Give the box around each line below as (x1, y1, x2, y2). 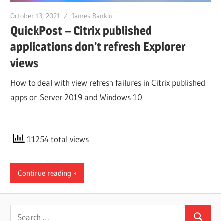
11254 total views (25, 133, 89, 144)
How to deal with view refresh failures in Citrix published (10, 77, 206, 88)
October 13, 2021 (10, 11, 61, 20)
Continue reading (18, 168, 72, 178)
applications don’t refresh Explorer (10, 39, 186, 54)
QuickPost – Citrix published (10, 23, 152, 38)
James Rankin (72, 11, 113, 20)
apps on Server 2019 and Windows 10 (10, 91, 143, 102)
